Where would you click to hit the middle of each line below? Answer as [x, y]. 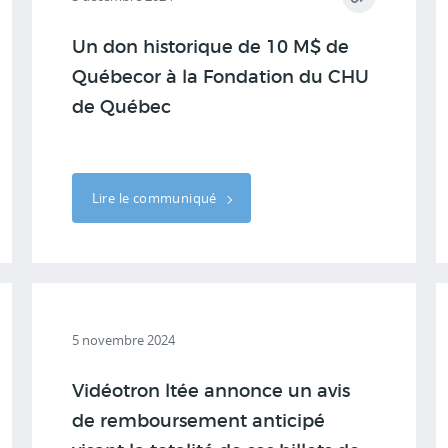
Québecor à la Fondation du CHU [220, 78]
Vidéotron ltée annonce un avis [210, 392]
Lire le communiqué [156, 198]
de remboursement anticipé [198, 422]
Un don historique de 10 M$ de [210, 48]
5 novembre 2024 [123, 340]
